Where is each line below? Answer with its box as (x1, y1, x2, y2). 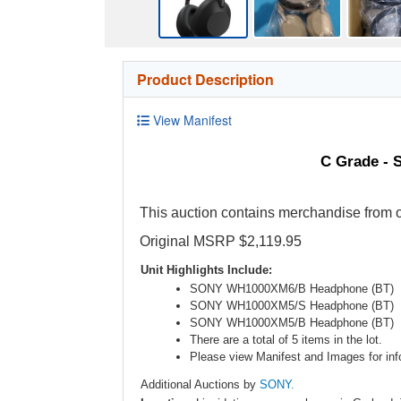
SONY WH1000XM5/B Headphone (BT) (190, 315, 394, 329)
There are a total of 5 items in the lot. (190, 332, 382, 346)
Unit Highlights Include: (141, 262, 272, 277)
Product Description (137, 68, 274, 90)
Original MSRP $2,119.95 (140, 233, 302, 249)
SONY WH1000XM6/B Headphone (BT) (190, 281, 394, 295)
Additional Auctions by (141, 377, 260, 391)
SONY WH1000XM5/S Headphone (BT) (190, 298, 394, 312)
